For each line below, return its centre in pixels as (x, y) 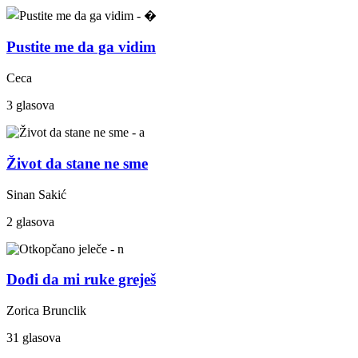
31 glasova (34, 337)
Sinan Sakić (36, 194)
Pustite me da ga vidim (81, 47)
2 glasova (30, 221)
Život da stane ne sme (77, 163)
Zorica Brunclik (46, 310)
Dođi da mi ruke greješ (81, 280)
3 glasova (30, 105)
